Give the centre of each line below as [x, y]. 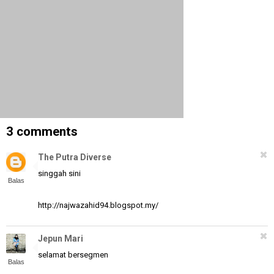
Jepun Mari [61, 239]
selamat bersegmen [73, 255]
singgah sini [59, 174]
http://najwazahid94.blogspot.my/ [98, 206]
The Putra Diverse [75, 157]
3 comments [42, 132]
